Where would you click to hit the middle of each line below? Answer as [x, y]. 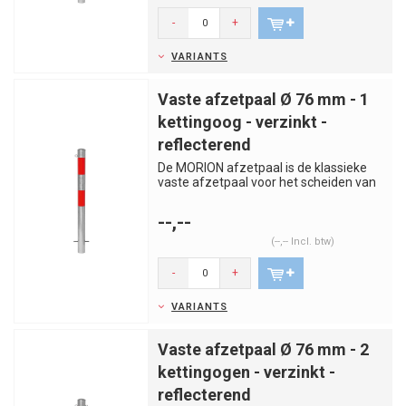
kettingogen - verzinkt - [246, 372]
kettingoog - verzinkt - [242, 122]
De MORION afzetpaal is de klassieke [262, 168]
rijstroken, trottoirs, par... [226, 197]
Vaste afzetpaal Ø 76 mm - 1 [263, 99]
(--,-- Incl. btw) [302, 242]
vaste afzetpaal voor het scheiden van [267, 182]
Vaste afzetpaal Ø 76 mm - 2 [263, 349]
